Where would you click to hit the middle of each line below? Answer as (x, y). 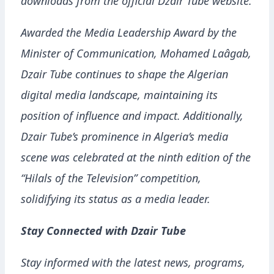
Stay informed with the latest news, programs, (133, 265)
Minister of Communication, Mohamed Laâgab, (136, 55)
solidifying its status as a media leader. (116, 201)
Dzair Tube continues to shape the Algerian (124, 76)
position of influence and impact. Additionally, (132, 118)
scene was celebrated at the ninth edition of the (136, 159)
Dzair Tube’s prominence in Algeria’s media (124, 139)
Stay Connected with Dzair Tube (103, 233)
